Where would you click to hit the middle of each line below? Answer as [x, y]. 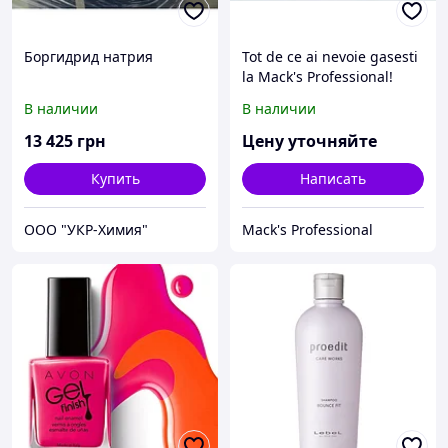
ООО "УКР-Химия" [86, 230]
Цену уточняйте [309, 141]
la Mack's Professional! [317, 77]
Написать [333, 179]
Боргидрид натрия [88, 57]
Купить [115, 179]
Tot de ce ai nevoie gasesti [330, 57]
